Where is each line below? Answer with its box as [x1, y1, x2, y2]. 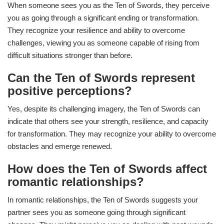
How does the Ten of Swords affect [7, 162, 207, 176]
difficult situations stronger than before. [7, 51, 132, 60]
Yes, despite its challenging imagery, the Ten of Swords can [7, 104, 200, 113]
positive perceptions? [7, 84, 132, 98]
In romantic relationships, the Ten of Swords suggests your [7, 195, 198, 204]
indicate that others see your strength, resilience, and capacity [7, 117, 208, 126]
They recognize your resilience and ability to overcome [7, 26, 185, 35]
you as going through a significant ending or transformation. [7, 13, 199, 22]
